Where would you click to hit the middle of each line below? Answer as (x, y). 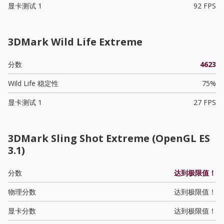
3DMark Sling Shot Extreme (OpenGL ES (109, 138)
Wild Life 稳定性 (33, 83)
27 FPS (204, 102)
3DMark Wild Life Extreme (75, 41)
